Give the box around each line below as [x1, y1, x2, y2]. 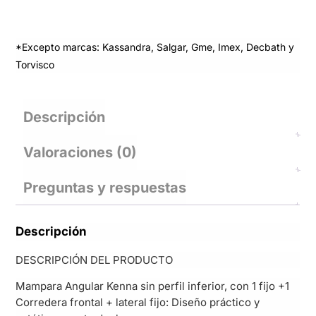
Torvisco [16, 59, 55, 71]
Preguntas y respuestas [23, 179, 187, 197]
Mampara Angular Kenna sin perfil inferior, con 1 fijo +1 [16, 279, 290, 293]
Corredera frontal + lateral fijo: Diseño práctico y [16, 296, 260, 310]
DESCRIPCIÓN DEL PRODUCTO [16, 253, 174, 267]
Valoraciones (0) [23, 144, 138, 162]
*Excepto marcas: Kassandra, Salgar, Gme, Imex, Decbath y [16, 41, 295, 54]
